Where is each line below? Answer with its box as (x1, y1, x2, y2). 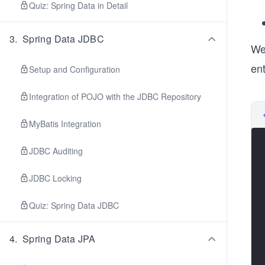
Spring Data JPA (22, 232, 96, 245)
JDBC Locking (29, 172, 82, 184)
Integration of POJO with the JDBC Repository (29, 91, 201, 102)
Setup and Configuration (29, 63, 120, 75)
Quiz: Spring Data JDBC (29, 199, 119, 211)
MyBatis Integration (29, 118, 101, 130)
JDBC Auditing (29, 145, 83, 157)
